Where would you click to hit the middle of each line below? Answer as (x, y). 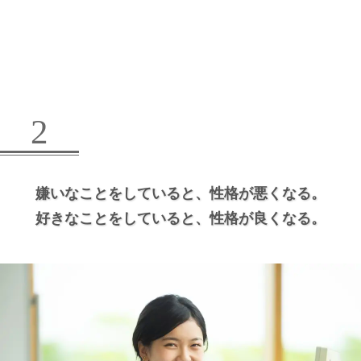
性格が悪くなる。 (268, 193)
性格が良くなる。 (268, 218)
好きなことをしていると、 (122, 218)
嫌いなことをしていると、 (122, 193)
